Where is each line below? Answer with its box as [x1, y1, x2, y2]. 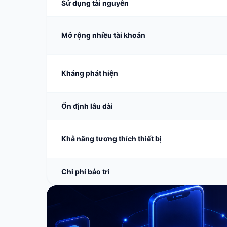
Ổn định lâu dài [61, 102, 113, 110]
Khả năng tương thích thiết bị [61, 134, 162, 143]
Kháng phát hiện [61, 69, 118, 78]
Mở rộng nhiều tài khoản [61, 31, 145, 40]
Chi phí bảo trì [61, 167, 110, 176]
